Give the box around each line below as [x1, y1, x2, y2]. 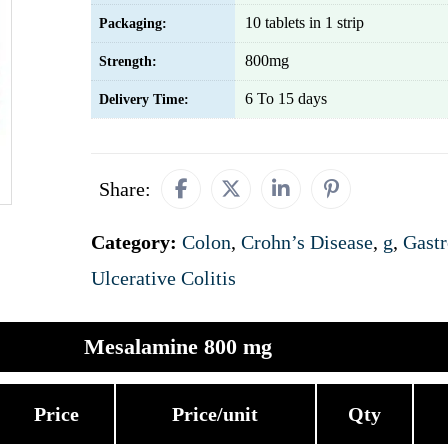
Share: [99, 178, 151, 200]
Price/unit [172, 403, 258, 425]
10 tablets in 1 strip [245, 14, 364, 31]
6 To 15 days [245, 90, 327, 107]
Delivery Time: [99, 92, 189, 107]
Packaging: [99, 16, 167, 31]
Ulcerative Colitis [91, 267, 236, 289]
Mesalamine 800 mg [83, 334, 272, 359]
